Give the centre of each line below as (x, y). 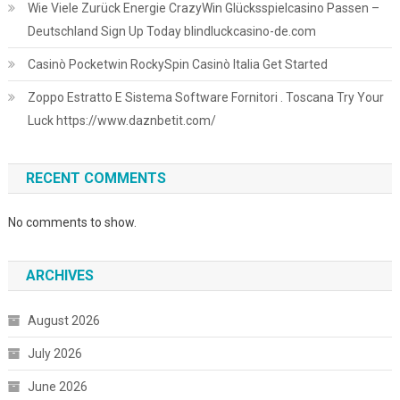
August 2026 (63, 321)
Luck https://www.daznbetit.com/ (121, 121)
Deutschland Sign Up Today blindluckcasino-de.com (171, 31)
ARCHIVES (59, 275)
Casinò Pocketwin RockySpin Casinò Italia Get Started (177, 64)
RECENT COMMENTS (96, 178)
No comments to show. (72, 222)
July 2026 (54, 354)
